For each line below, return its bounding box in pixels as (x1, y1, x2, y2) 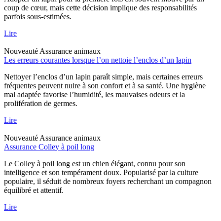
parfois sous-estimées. (4, 12, 72, 21)
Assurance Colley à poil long (4, 142, 94, 151)
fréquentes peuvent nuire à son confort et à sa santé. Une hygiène (4, 81, 206, 90)
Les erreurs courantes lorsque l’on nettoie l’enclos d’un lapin (4, 55, 191, 64)
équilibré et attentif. (4, 185, 64, 194)
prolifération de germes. (4, 99, 77, 108)
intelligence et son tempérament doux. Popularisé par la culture (4, 168, 198, 177)
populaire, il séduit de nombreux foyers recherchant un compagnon (4, 177, 212, 185)
